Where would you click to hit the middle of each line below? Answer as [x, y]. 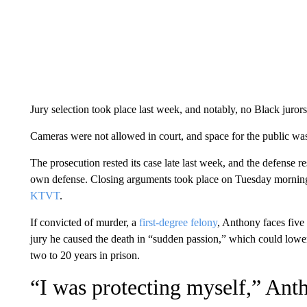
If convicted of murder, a [84, 222]
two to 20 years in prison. [85, 255]
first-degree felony [178, 222]
